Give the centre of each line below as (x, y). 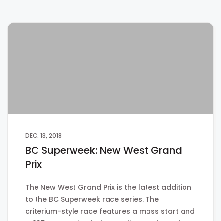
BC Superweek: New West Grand (104, 150)
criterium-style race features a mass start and (110, 211)
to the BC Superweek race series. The (92, 199)
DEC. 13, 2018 (43, 135)
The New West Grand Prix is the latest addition (108, 187)
